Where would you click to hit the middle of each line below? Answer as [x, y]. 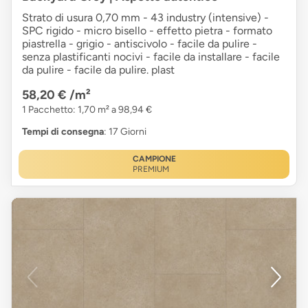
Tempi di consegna [63, 132]
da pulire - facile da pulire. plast [98, 70]
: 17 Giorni [125, 132]
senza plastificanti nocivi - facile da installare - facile [151, 57]
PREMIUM [151, 169]
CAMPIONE [154, 159]
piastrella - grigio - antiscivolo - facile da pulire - [140, 44]
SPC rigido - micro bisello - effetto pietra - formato [147, 31]
